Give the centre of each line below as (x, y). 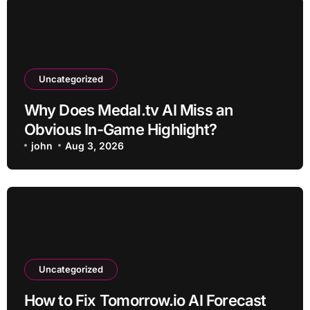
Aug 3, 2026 (95, 145)
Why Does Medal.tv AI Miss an (128, 110)
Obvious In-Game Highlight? (120, 129)
